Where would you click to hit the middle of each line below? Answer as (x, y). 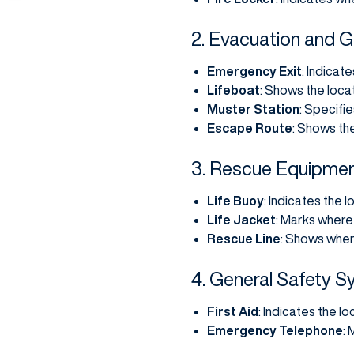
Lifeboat (233, 90)
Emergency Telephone (275, 331)
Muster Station (253, 109)
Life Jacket (241, 220)
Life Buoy (235, 201)
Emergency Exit (254, 72)
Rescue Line (243, 239)
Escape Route (249, 128)
